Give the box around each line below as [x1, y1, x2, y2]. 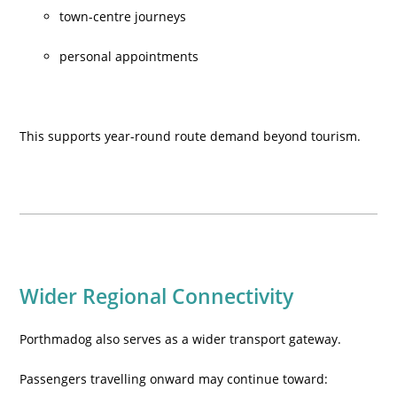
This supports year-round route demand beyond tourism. [19, 128, 362, 144]
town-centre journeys [59, 8, 187, 25]
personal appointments [59, 48, 199, 65]
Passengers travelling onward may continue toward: [19, 370, 329, 387]
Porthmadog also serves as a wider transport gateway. [19, 331, 342, 347]
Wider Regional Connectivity [19, 282, 294, 310]
